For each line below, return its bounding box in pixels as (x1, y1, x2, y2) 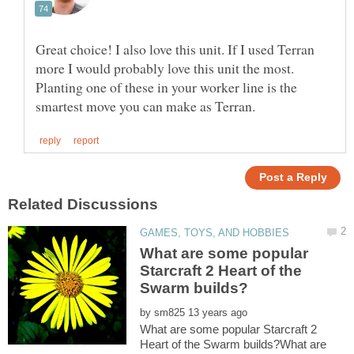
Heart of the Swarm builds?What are (140, 337, 327, 351)
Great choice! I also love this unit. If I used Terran (36, 39, 314, 58)
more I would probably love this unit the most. (36, 58, 294, 77)
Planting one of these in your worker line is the (36, 77, 297, 96)
